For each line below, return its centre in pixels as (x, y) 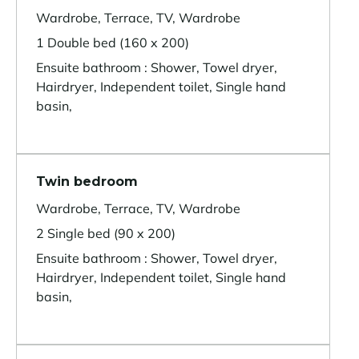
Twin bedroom (87, 182)
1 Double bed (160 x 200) (113, 43)
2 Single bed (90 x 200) (106, 234)
